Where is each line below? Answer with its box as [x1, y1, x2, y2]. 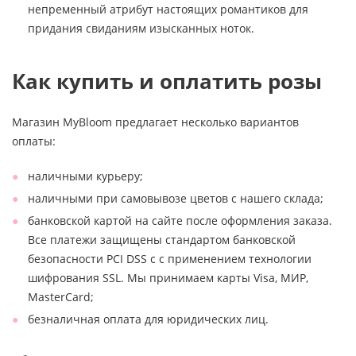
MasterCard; [28, 288, 94, 304]
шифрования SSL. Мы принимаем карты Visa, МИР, [28, 269, 308, 285]
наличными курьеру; [28, 168, 143, 184]
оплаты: [12, 133, 56, 149]
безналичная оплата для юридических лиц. [28, 311, 269, 327]
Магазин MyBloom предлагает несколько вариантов [12, 114, 299, 130]
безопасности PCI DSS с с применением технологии [28, 250, 311, 266]
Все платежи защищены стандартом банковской [28, 231, 296, 247]
